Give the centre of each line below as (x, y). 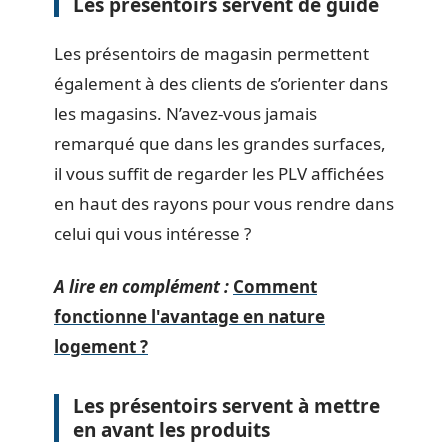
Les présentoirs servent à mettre (226, 405)
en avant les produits (171, 429)
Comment (275, 286)
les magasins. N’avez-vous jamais (185, 113)
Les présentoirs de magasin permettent (211, 53)
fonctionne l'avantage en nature (189, 316)
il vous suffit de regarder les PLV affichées (219, 173)
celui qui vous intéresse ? (152, 233)
